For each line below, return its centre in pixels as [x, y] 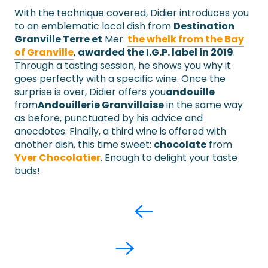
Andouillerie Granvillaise [101, 105]
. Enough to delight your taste [169, 158]
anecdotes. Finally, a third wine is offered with [120, 132]
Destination [204, 26]
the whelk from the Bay [186, 39]
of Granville [44, 53]
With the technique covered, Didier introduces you [132, 13]
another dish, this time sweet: [84, 145]
